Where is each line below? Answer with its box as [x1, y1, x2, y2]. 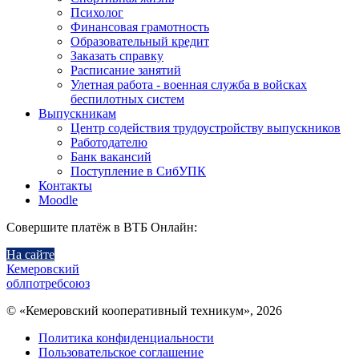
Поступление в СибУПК [71, 164, 206, 178]
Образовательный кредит [71, 34, 209, 48]
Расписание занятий [71, 63, 181, 77]
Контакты [38, 179, 92, 192]
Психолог [71, 6, 123, 19]
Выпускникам [38, 107, 116, 120]
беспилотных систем [71, 92, 184, 106]
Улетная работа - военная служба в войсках [71, 78, 307, 91]
